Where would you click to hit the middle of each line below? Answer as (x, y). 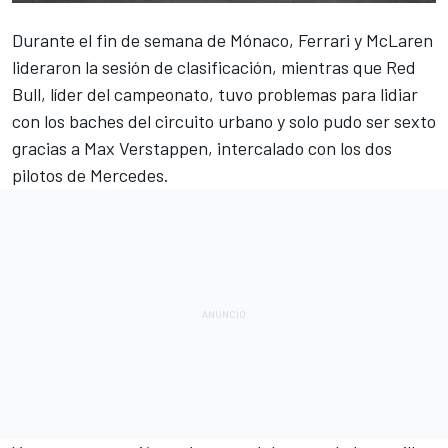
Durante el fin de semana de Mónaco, (155, 40)
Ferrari (324, 40)
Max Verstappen (146, 148)
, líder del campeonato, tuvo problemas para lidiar (229, 94)
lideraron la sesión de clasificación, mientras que (199, 67)
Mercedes (127, 175)
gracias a (48, 148)
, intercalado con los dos (300, 148)
